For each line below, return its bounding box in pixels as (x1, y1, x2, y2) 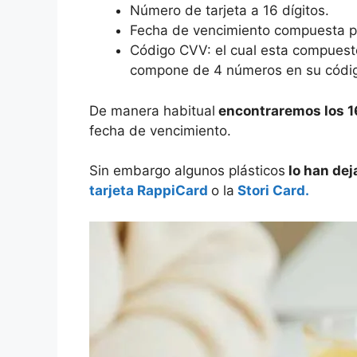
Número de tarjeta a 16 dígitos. (130, 2, 329, 19)
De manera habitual (89, 102, 215, 119)
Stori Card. (237, 182, 309, 199)
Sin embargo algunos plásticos (89, 163, 285, 179)
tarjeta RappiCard (89, 182, 208, 199)
